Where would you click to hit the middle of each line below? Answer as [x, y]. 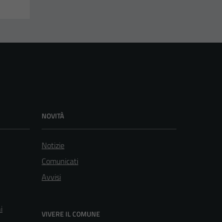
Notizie [53, 145]
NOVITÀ [53, 115]
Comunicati [60, 161]
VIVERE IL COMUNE [71, 214]
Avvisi [51, 177]
